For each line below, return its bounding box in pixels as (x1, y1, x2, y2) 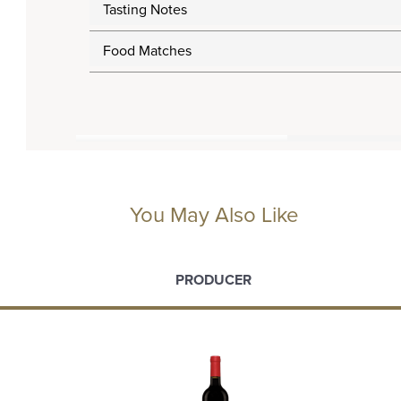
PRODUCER (175, 271, 252, 290)
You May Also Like (129, 202, 299, 229)
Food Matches (103, 42, 192, 61)
